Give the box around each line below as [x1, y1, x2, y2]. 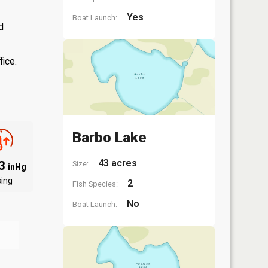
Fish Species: [72, 179, 118, 188]
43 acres [96, 157, 137, 169]
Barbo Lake [72, 129, 146, 146]
